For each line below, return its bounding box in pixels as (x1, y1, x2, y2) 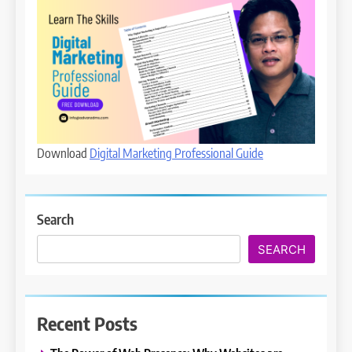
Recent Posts (37, 311, 137, 335)
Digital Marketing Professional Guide (90, 145, 263, 162)
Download (37, 145, 90, 162)
